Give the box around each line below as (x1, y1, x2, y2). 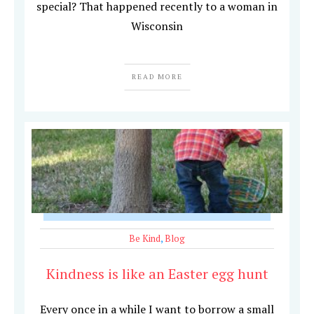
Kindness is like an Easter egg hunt (46, 264, 268, 284)
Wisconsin (131, 18, 183, 34)
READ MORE (131, 72, 183, 82)
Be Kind (129, 232, 161, 245)
